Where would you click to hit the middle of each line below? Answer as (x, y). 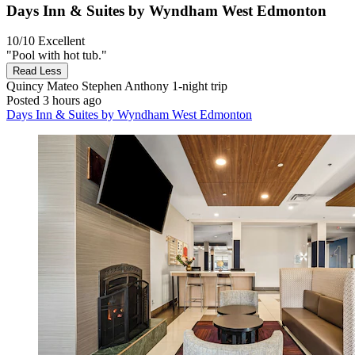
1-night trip (198, 86)
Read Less (37, 71)
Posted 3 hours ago (54, 101)
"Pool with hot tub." (57, 55)
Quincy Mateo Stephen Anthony (88, 86)
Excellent (61, 41)
